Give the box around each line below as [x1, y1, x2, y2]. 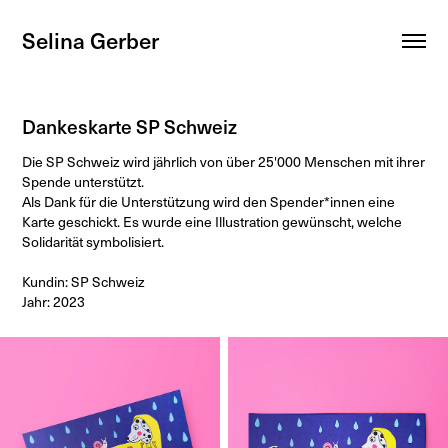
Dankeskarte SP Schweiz [22, 113, 238, 139]
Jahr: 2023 [22, 292, 86, 311]
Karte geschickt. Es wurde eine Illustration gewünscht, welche [22, 212, 403, 231]
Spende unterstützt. [22, 172, 145, 191]
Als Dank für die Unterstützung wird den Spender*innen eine [22, 192, 396, 211]
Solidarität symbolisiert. [22, 232, 165, 251]
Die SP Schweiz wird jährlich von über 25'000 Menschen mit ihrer [22, 152, 426, 171]
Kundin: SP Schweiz [22, 272, 146, 291]
